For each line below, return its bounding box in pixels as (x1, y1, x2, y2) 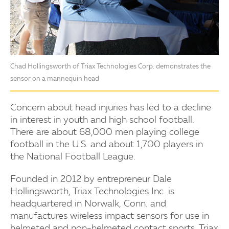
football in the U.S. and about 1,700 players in (10, 140, 203, 149)
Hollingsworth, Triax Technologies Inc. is (10, 187, 174, 196)
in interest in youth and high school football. (10, 115, 194, 125)
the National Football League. (10, 152, 135, 162)
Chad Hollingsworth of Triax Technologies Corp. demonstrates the (10, 63, 211, 70)
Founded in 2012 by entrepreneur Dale (10, 174, 172, 184)
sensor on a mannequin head (10, 75, 99, 82)
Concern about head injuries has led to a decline (10, 103, 211, 112)
